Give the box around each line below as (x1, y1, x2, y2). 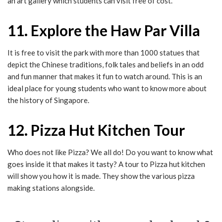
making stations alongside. (7, 183, 95, 192)
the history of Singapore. (7, 95, 89, 105)
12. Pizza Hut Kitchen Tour (7, 120, 185, 139)
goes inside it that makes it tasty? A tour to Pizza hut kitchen (7, 159, 205, 168)
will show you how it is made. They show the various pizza (7, 171, 195, 180)
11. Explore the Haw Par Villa (7, 21, 200, 39)
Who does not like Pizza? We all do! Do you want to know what (7, 147, 213, 157)
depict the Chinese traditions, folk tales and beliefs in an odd (7, 59, 204, 69)
